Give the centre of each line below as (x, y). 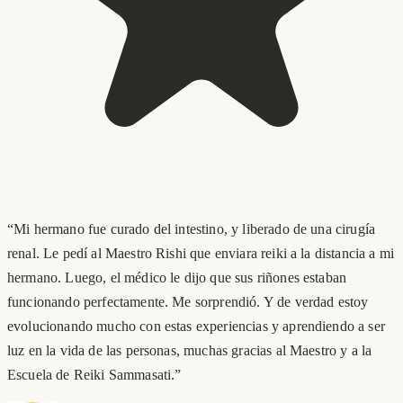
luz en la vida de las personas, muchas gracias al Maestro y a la (190, 350)
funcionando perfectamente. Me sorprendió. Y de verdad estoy (188, 301)
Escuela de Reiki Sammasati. (91, 374)
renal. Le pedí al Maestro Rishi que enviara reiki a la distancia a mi (201, 253)
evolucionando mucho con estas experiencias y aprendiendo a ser (196, 326)
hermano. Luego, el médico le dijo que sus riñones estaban (177, 277)
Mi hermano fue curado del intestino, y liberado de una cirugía (195, 228)
